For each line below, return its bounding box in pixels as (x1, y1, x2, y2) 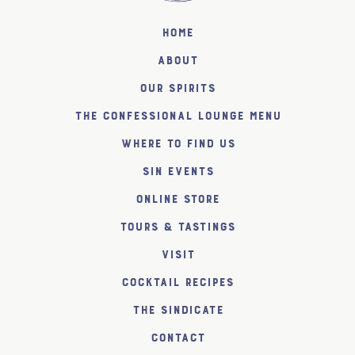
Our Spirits (139, 80, 216, 96)
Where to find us (120, 136, 235, 151)
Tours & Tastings (120, 219, 235, 235)
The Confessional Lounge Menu (74, 108, 281, 124)
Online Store (136, 191, 219, 207)
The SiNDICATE (132, 302, 223, 318)
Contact (150, 330, 205, 345)
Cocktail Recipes (121, 274, 234, 290)
